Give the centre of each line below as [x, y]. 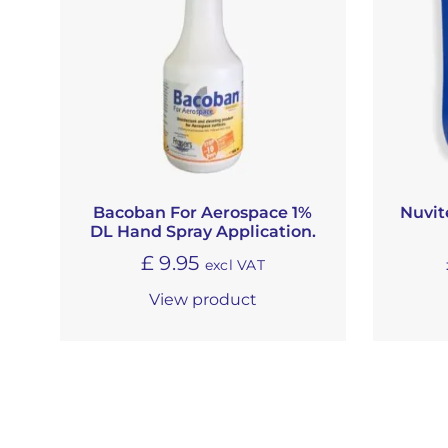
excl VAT [235, 264]
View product [202, 299]
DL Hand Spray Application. [202, 231]
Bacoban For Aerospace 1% [203, 212]
